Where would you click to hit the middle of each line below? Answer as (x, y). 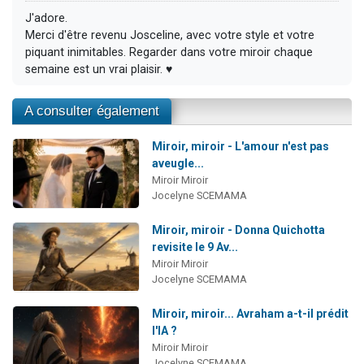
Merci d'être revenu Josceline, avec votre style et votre (170, 35)
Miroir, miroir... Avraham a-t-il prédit (250, 313)
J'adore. (46, 18)
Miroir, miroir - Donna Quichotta (238, 230)
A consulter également (92, 111)
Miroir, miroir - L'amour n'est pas (240, 147)
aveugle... (178, 164)
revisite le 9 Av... (195, 247)
